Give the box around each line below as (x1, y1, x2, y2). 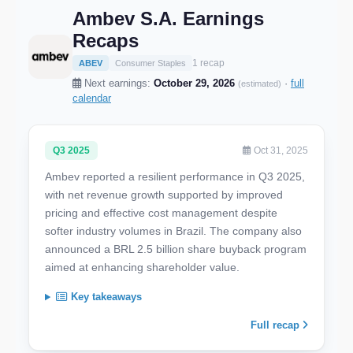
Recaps (72, 30, 139, 52)
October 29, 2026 (154, 77, 235, 90)
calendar (72, 92, 111, 105)
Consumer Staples (115, 58, 186, 69)
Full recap (251, 319, 303, 332)
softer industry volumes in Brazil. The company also (45, 225, 302, 238)
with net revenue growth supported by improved (45, 188, 283, 202)
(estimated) (238, 79, 281, 89)
